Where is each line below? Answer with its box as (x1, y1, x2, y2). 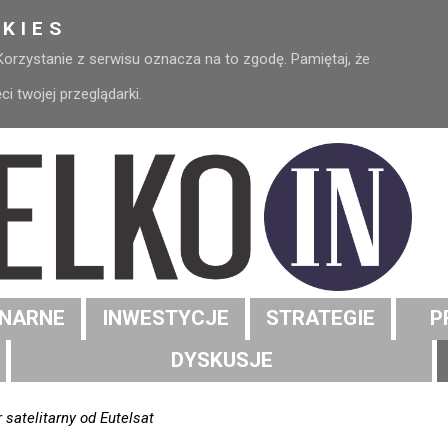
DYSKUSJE (170, 348, 273, 373)
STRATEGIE (266, 306, 375, 331)
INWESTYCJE (102, 306, 229, 331)
